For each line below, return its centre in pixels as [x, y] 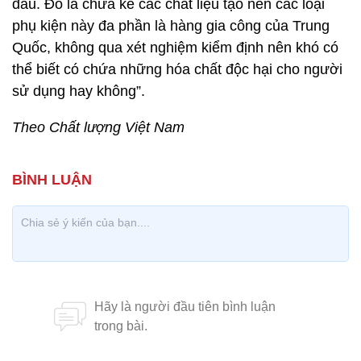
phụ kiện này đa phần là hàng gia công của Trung [171, 26]
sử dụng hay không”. [79, 91]
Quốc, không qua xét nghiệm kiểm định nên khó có [175, 48]
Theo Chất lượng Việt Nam [98, 127]
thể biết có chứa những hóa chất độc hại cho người [177, 69]
